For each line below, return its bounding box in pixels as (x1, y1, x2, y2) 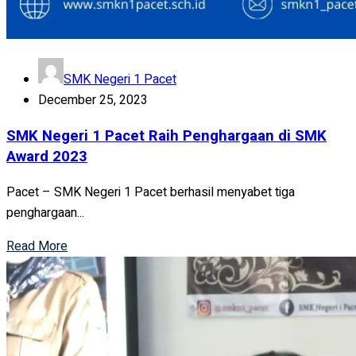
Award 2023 (6, 145, 87, 168)
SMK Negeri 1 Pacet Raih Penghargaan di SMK (6, 124, 327, 147)
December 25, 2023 (38, 91, 148, 110)
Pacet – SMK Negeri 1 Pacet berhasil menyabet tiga (6, 182, 295, 202)
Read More (6, 236, 68, 256)
